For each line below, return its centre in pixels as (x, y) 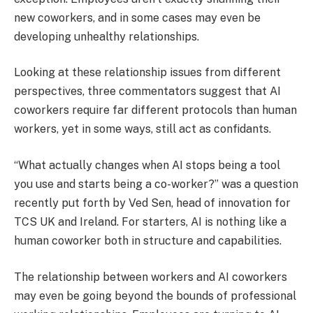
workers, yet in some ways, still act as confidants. (143, 129)
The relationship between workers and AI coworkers (151, 277)
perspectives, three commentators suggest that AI (147, 92)
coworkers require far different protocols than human (155, 110)
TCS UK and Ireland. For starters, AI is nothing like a (150, 221)
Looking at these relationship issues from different (147, 73)
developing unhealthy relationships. (107, 36)
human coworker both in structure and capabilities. (148, 240)
